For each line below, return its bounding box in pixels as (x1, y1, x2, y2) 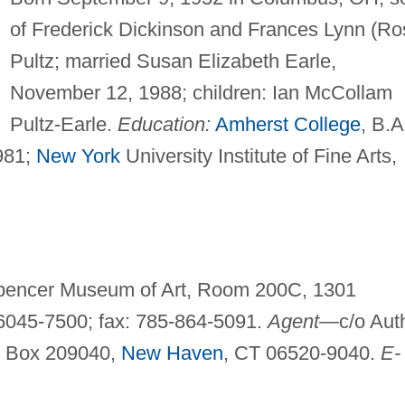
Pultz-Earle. (9, 113, 118, 137)
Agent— (267, 310, 339, 334)
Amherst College (214, 113, 361, 137)
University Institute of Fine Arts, (119, 145, 397, 168)
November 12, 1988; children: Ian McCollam (9, 81, 392, 105)
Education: (117, 113, 211, 137)
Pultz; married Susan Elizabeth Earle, (9, 50, 336, 73)
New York (35, 145, 120, 168)
